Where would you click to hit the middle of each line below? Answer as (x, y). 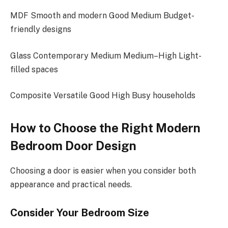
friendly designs (41, 30)
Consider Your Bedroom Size (80, 213)
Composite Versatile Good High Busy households (103, 96)
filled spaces (34, 69)
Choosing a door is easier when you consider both (103, 170)
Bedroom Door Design (73, 145)
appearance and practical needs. (71, 184)
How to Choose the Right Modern (105, 127)
